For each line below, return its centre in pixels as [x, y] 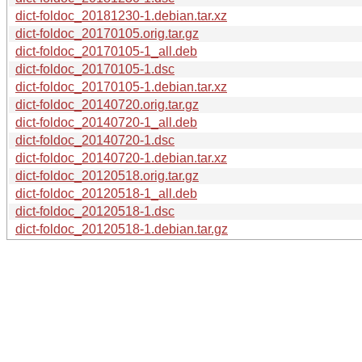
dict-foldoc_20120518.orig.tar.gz [107, 175]
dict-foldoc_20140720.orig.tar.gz [107, 104]
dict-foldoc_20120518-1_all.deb [106, 193]
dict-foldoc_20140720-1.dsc [95, 140]
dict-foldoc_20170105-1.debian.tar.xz [121, 86]
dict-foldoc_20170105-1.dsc [95, 69]
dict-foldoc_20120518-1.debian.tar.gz [122, 229]
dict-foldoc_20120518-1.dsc [95, 211]
